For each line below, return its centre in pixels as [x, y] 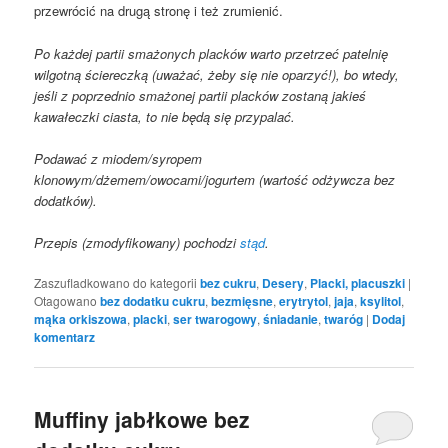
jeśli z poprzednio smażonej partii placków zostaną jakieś [200, 95]
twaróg [344, 318]
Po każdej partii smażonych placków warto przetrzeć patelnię [211, 53]
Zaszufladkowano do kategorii [116, 282]
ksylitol [381, 300]
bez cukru [228, 282]
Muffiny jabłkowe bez [142, 419]
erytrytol [304, 300]
